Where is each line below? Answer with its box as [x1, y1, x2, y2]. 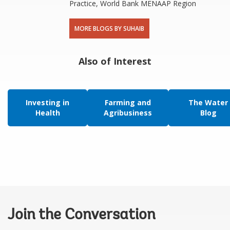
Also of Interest [79, 54, 151, 67]
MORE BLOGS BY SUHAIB [74, 24, 144, 33]
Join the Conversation [8, 207, 156, 223]
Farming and [105, 97, 151, 107]
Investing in [26, 97, 69, 107]
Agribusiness [104, 107, 152, 118]
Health [35, 107, 60, 118]
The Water [188, 97, 228, 107]
